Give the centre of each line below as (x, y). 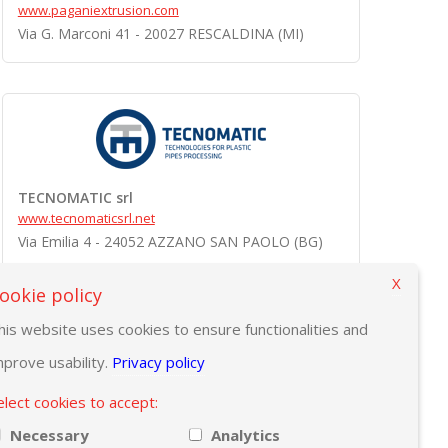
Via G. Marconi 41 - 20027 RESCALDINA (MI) (160, 33)
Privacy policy (158, 362)
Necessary (49, 435)
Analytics (245, 435)
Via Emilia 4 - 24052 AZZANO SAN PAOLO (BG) (170, 241)
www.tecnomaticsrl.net (86, 218)
